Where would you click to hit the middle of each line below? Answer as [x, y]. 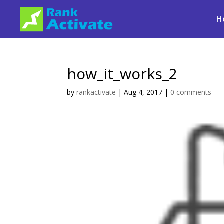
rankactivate [96, 92]
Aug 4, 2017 [143, 92]
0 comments [191, 92]
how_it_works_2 [122, 74]
